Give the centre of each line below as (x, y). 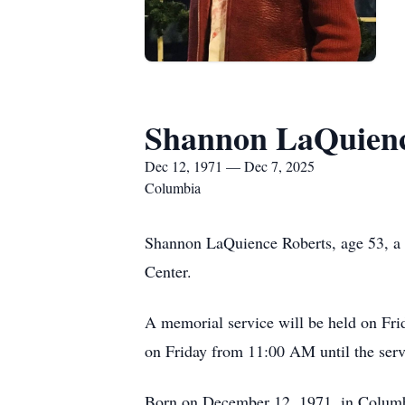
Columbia (173, 188)
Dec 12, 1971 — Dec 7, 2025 (230, 166)
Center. (168, 271)
